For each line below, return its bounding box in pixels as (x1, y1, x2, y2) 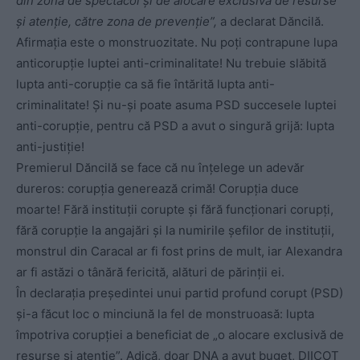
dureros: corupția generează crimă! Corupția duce (16, 180, 299, 196)
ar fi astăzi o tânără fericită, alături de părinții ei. (16, 264, 284, 280)
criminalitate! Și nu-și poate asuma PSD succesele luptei (16, 96, 337, 112)
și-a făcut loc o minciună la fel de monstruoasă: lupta (16, 305, 314, 321)
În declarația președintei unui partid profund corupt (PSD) (16, 284, 343, 301)
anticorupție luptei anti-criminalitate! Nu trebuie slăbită (16, 55, 326, 71)
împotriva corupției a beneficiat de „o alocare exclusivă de (16, 326, 344, 342)
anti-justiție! (16, 138, 84, 154)
